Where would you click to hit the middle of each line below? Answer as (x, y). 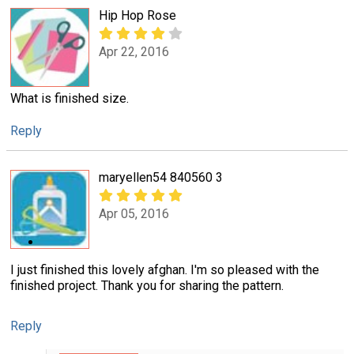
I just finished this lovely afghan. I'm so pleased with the (165, 270)
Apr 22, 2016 (134, 52)
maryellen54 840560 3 (161, 178)
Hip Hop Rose (137, 15)
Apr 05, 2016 (134, 214)
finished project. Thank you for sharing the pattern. (147, 286)
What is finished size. (70, 98)
